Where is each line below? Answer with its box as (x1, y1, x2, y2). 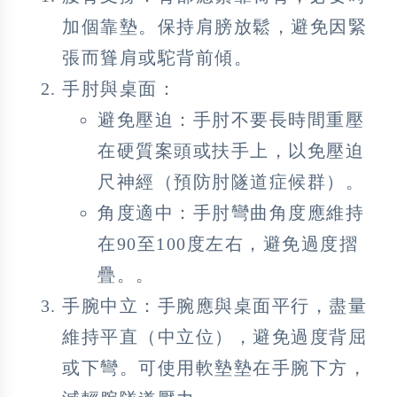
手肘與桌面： (62, 78, 176, 98)
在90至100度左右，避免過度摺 (97, 233, 358, 253)
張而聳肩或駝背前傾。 (62, 47, 253, 67)
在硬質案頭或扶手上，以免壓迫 (97, 140, 364, 160)
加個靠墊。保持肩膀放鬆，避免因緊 (62, 16, 367, 36)
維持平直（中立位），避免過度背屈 (62, 326, 367, 346)
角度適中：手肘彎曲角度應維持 (97, 202, 364, 222)
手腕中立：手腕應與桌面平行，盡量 (62, 295, 367, 315)
